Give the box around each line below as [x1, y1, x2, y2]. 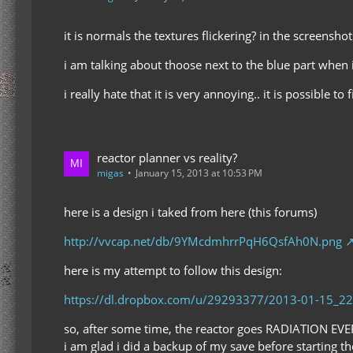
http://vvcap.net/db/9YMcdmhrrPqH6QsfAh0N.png [64, 232, 342, 249]
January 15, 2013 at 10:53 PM [136, 165, 262, 180]
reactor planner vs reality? [97, 149, 237, 165]
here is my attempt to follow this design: [64, 262, 282, 278]
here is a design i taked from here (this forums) [64, 203, 317, 220]
